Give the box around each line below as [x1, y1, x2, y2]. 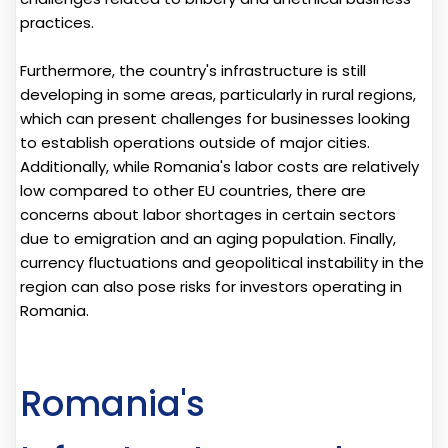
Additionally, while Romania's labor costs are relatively [20, 155, 419, 177]
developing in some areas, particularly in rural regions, [20, 83, 416, 105]
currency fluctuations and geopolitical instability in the [20, 251, 424, 273]
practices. [20, 11, 94, 33]
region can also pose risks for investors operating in [20, 275, 402, 297]
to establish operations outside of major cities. [20, 131, 370, 153]
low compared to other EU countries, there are [20, 179, 366, 201]
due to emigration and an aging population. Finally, [20, 227, 396, 249]
